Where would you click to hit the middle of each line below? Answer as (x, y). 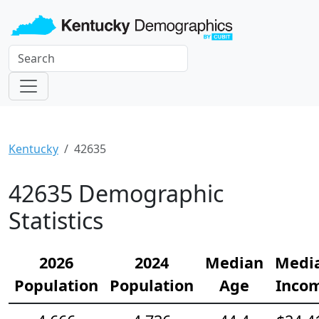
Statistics (56, 221)
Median (234, 263)
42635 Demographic (116, 194)
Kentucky (33, 149)
